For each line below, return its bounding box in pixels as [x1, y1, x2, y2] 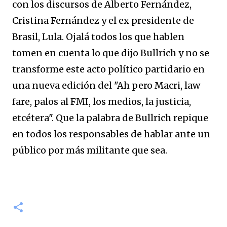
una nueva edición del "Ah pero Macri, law [12, 80, 200, 91]
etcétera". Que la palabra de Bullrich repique [12, 112, 208, 124]
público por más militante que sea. [12, 144, 167, 156]
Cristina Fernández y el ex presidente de [12, 15, 194, 26]
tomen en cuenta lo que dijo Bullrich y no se [12, 47, 209, 59]
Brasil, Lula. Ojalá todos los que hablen [12, 31, 184, 43]
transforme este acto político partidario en [12, 63, 205, 75]
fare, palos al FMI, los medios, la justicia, [12, 96, 191, 107]
